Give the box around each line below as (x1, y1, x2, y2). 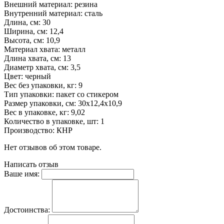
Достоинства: (4, 205, 50, 214)
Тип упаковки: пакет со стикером (4, 89, 118, 98)
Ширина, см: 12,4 (4, 26, 63, 35)
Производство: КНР (4, 125, 72, 134)
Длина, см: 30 (4, 17, 50, 26)
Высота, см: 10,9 (4, 35, 60, 44)
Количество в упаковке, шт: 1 (4, 116, 104, 125)
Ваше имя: (4, 169, 39, 178)
